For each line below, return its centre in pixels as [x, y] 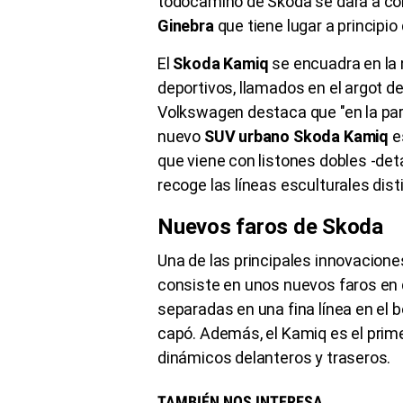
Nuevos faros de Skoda [270, 226]
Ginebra [186, 25]
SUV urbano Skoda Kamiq [296, 136]
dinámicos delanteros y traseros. [274, 357]
